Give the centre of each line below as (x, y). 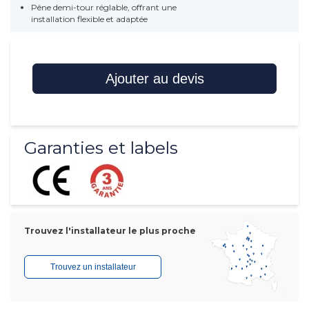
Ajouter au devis (154, 79)
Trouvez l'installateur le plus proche (110, 230)
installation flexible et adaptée (89, 19)
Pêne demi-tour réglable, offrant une (104, 8)
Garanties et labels (101, 148)
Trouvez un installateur (93, 267)
